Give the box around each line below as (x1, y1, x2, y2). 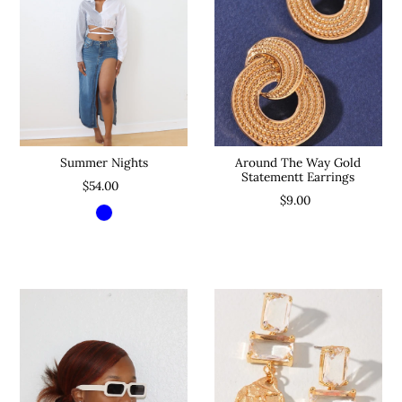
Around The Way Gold (235, 154, 362, 171)
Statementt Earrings (241, 169, 355, 186)
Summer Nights (59, 154, 148, 171)
